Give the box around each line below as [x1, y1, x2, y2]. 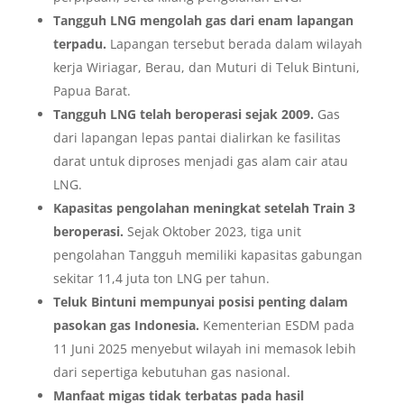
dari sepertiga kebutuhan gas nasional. [52, 363, 290, 381]
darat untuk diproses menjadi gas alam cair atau [52, 151, 348, 170]
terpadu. [52, 34, 106, 52]
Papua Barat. [52, 81, 131, 99]
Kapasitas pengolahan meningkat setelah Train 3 [52, 198, 355, 216]
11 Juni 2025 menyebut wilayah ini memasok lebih [52, 339, 356, 357]
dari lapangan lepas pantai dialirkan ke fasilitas [52, 128, 341, 146]
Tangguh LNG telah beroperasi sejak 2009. [52, 105, 314, 123]
